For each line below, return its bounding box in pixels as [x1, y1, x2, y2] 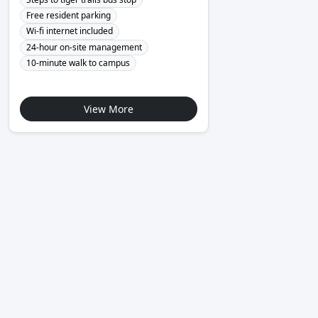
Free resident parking [26, 9, 111, 22]
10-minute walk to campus [26, 57, 130, 70]
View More [83, 102, 133, 116]
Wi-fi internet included [26, 25, 113, 38]
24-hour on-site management [26, 40, 142, 53]
